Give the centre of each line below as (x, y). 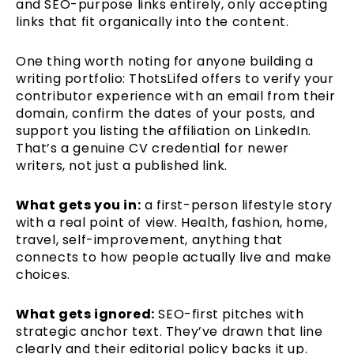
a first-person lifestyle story (237, 205)
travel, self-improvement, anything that (149, 239)
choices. (43, 274)
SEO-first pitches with (229, 314)
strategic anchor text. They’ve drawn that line (169, 331)
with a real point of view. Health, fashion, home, (172, 222)
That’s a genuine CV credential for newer (153, 148)
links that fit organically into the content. (153, 21)
